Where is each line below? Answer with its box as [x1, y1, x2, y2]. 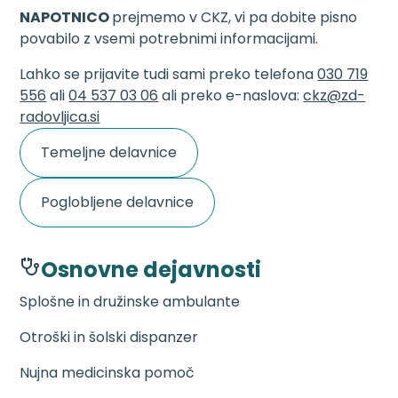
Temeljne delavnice [41, 142, 178, 163]
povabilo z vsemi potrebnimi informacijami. [20, 28, 319, 49]
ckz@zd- [303, 85, 366, 106]
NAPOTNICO [20, 7, 113, 28]
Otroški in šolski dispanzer [20, 327, 199, 347]
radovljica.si [20, 107, 100, 127]
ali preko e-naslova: [158, 85, 304, 106]
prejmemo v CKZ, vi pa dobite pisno [112, 7, 358, 28]
